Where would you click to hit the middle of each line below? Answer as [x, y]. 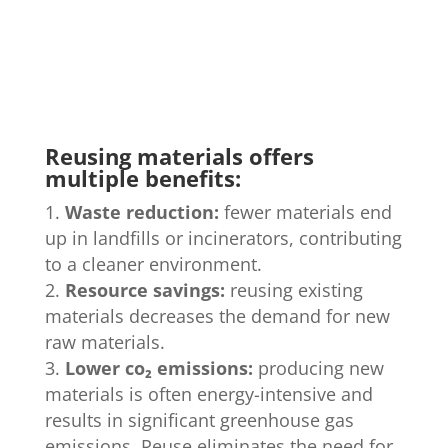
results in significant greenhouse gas [199, 420]
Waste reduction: [144, 212]
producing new [318, 368]
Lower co [104, 368]
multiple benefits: [145, 178]
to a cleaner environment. [153, 264]
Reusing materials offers [179, 156]
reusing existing [293, 290]
